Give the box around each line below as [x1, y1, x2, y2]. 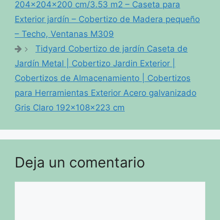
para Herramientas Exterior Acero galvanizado [15, 87, 196, 98]
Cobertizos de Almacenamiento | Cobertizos [15, 73, 191, 83]
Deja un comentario [15, 153, 145, 171]
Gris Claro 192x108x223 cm [15, 102, 125, 112]
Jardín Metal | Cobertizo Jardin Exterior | [15, 58, 175, 68]
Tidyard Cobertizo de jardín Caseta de [35, 43, 188, 54]
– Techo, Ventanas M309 [15, 28, 114, 39]
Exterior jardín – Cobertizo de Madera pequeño [15, 14, 200, 24]
